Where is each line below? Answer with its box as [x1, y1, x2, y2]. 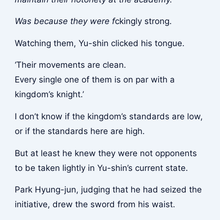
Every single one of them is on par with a [14, 75, 175, 85]
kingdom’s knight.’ [14, 89, 84, 100]
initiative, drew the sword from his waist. [14, 199, 175, 210]
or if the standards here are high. [14, 126, 145, 137]
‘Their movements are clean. [14, 60, 126, 70]
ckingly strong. [114, 16, 172, 27]
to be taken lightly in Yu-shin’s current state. [14, 163, 188, 173]
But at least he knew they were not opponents [14, 148, 197, 158]
